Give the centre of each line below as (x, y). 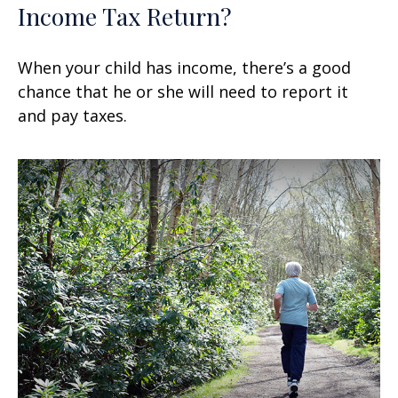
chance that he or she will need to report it (183, 91)
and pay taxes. (72, 115)
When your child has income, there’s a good (184, 67)
